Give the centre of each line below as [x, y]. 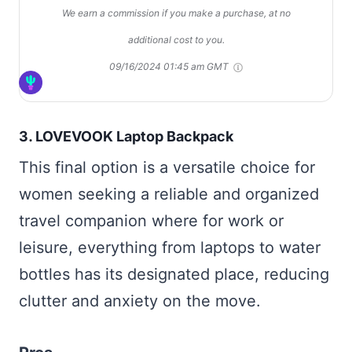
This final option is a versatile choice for [167, 168]
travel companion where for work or [151, 221]
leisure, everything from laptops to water [170, 248]
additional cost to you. [176, 40]
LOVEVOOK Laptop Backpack [134, 137]
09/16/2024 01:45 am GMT [170, 67]
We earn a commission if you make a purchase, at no [176, 13]
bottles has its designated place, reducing [174, 275]
